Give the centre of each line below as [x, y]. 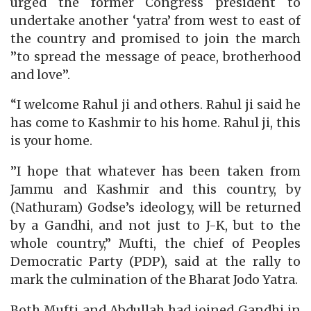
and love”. [40, 75]
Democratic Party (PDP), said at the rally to [155, 261]
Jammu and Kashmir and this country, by [155, 189]
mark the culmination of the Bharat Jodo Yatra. [154, 279]
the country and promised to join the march [155, 39]
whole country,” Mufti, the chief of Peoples [155, 243]
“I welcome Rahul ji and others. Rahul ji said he [155, 105]
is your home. [51, 141]
